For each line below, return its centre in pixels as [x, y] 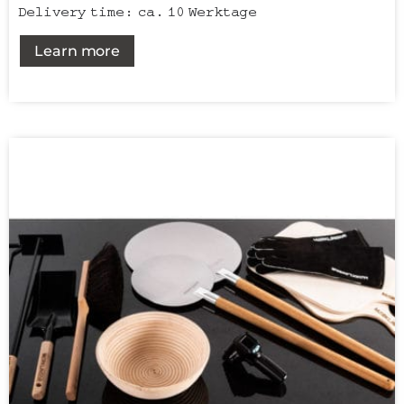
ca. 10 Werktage [197, 10]
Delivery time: [78, 10]
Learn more [78, 50]
